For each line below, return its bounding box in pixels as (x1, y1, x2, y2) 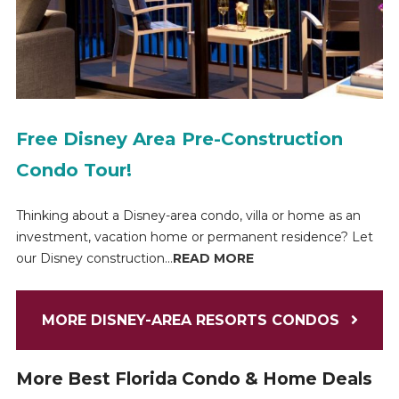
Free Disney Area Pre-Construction (15, 127, 343, 150)
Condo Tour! (15, 159, 132, 181)
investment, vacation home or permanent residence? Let (15, 228, 373, 245)
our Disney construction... (15, 249, 173, 266)
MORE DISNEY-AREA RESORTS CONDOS (41, 311, 344, 329)
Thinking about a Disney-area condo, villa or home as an (15, 207, 361, 224)
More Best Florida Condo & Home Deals (15, 367, 372, 389)
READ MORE (172, 249, 254, 266)
